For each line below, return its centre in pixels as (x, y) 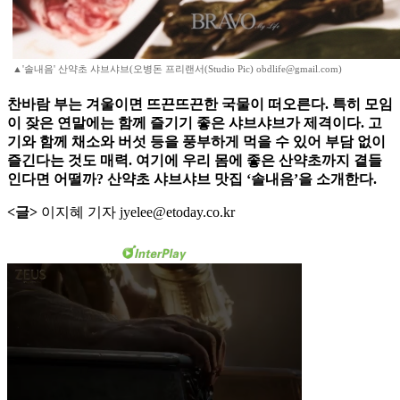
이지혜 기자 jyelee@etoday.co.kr (136, 212)
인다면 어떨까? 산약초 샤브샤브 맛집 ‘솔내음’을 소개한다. (192, 179)
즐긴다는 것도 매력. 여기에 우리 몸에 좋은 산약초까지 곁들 (195, 161)
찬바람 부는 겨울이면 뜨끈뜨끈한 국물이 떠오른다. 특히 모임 (200, 104)
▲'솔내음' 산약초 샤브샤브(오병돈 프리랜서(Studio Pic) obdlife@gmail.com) (177, 69)
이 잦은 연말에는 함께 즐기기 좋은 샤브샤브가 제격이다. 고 (195, 123)
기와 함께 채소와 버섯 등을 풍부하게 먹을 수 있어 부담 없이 (196, 142)
